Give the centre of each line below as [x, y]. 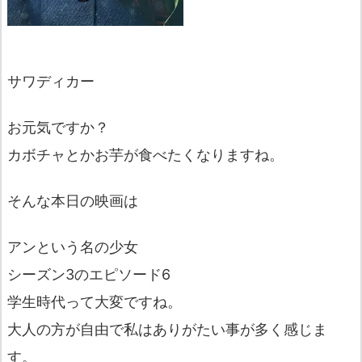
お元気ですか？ [58, 127]
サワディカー [51, 81]
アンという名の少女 [73, 247]
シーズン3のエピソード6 [89, 275]
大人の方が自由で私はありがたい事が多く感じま [167, 330]
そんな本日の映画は [73, 201]
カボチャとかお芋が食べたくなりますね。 [145, 154]
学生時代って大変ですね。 [95, 302]
